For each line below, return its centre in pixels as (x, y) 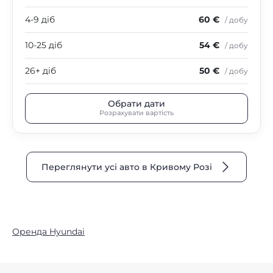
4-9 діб (40, 19)
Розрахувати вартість (136, 113)
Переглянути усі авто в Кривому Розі (127, 167)
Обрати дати (136, 104)
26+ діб (41, 70)
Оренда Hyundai (48, 231)
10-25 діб (44, 45)
